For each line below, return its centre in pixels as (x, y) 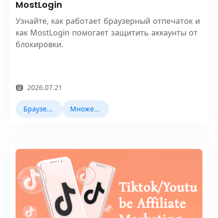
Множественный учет (97, 109)
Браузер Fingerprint (50, 109)
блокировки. (39, 44)
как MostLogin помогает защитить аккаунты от (107, 32)
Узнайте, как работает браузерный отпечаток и (108, 21)
